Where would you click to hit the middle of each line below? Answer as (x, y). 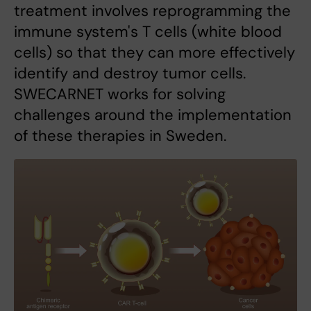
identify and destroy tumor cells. (130, 74)
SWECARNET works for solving (120, 94)
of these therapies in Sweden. (120, 136)
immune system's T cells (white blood (148, 32)
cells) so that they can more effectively (154, 53)
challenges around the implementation (153, 115)
